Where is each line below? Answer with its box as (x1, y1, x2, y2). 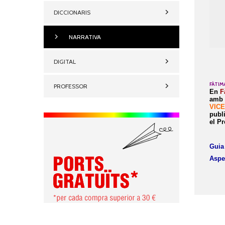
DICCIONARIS (54, 9, 91, 17)
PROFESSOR (54, 82, 88, 90)
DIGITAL (54, 58, 76, 66)
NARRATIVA (69, 33, 101, 41)
